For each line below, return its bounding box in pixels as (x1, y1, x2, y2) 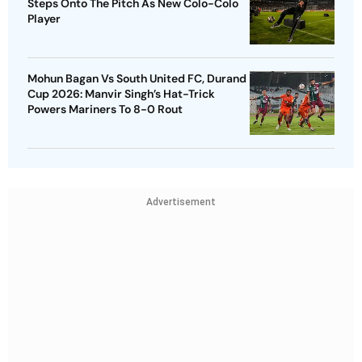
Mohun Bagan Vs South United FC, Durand (27, 71, 246, 86)
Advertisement (146, 196, 216, 208)
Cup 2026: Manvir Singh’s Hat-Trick (27, 86, 215, 102)
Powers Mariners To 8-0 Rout (27, 102, 183, 117)
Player (27, 11, 61, 27)
